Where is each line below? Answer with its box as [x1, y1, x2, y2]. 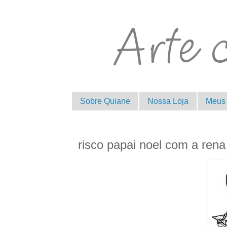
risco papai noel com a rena [78, 138, 225, 152]
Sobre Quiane [80, 96, 130, 105]
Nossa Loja [147, 96, 188, 105]
